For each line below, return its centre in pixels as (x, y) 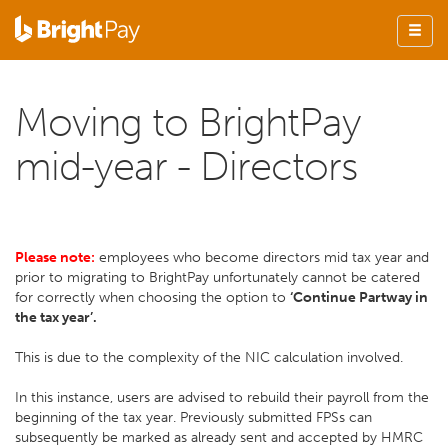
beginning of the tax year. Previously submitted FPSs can (193, 417)
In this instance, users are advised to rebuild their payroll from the (222, 397)
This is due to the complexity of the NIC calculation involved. (209, 357)
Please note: (55, 257)
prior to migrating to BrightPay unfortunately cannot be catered (217, 277)
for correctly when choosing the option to (152, 297)
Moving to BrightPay (188, 122)
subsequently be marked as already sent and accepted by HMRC (219, 437)
